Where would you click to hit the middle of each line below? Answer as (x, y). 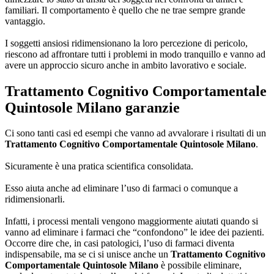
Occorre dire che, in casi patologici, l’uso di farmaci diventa (120, 243)
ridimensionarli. (35, 199)
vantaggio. (25, 21)
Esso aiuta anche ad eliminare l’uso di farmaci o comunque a (121, 188)
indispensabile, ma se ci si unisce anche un (88, 254)
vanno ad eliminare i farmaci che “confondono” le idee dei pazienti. (135, 232)
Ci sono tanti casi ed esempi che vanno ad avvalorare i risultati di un (135, 133)
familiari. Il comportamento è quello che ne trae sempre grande (125, 10)
